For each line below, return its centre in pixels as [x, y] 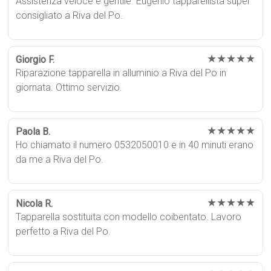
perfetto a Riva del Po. [64, 232]
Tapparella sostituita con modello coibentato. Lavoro [129, 217]
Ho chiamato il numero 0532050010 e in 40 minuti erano [135, 145]
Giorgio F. [35, 60]
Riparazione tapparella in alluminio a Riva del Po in [121, 73]
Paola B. [33, 132]
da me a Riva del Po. [60, 160]
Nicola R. [34, 204]
